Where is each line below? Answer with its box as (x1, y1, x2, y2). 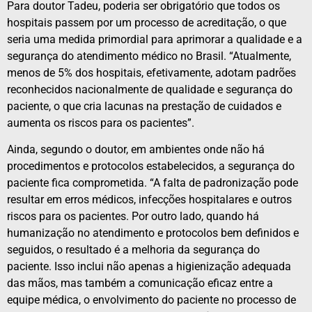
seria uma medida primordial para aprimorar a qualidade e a (7, 32, 302, 46)
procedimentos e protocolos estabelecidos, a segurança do (7, 159, 295, 173)
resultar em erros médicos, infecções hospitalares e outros (7, 193, 292, 206)
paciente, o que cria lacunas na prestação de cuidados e (7, 99, 281, 113)
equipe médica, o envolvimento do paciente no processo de (7, 293, 296, 306)
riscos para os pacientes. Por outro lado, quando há (7, 210, 259, 223)
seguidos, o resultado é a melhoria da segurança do (7, 243, 260, 256)
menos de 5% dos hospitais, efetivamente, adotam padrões (7, 65, 296, 79)
